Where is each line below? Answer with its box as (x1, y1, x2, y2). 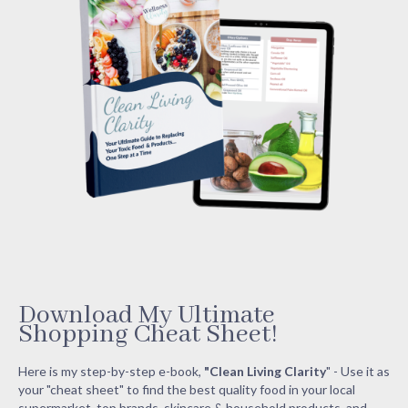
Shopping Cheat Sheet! (18, 319, 278, 351)
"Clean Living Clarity (204, 363, 326, 379)
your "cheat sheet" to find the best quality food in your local (18, 382, 355, 397)
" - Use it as (326, 363, 390, 379)
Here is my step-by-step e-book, (18, 363, 204, 379)
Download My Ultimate (18, 300, 275, 331)
